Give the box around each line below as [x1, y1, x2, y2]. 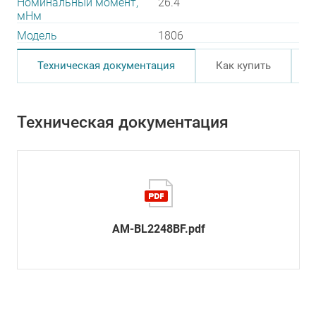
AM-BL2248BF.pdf [111, 222, 205, 236]
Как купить [216, 59, 271, 72]
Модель [17, 29, 57, 42]
